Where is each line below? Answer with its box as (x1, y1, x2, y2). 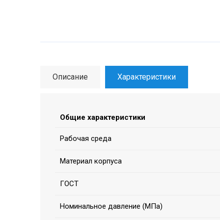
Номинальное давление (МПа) (60, 202, 163, 211)
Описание (53, 72, 88, 82)
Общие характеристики (60, 113, 145, 122)
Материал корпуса (60, 157, 122, 166)
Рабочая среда (60, 134, 111, 143)
